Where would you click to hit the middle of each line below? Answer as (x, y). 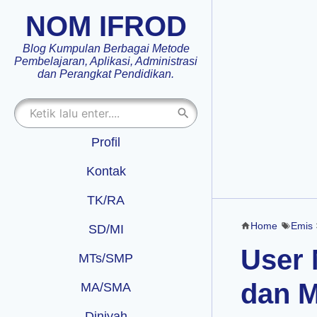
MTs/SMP (106, 258)
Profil (106, 142)
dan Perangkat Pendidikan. (106, 74)
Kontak (106, 171)
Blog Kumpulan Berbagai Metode (106, 48)
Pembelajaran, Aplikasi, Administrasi (106, 61)
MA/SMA (106, 287)
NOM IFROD (106, 26)
